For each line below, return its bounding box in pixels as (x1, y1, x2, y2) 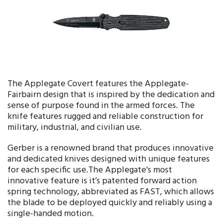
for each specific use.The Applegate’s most (7, 163, 172, 177)
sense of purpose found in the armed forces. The (7, 98, 195, 113)
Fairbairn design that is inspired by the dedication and (7, 87, 215, 102)
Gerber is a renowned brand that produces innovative (7, 141, 214, 156)
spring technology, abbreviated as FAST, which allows (7, 184, 214, 199)
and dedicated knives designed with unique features (7, 152, 210, 166)
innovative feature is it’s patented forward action (7, 173, 197, 188)
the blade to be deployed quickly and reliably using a (7, 195, 212, 210)
